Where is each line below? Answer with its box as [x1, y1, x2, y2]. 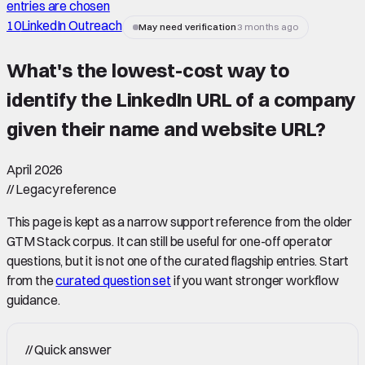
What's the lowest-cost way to [7, 57, 289, 82]
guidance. [7, 291, 60, 308]
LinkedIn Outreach [20, 17, 122, 33]
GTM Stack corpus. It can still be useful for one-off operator [7, 232, 333, 249]
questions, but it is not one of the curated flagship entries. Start [7, 252, 350, 269]
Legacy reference [13, 180, 117, 197]
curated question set [55, 271, 171, 288]
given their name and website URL [7, 116, 316, 141]
